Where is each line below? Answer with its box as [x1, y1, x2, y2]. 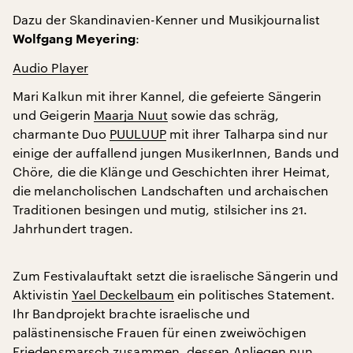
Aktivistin [13, 286, 72, 302]
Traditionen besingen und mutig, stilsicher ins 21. [13, 201, 307, 217]
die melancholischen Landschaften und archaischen [13, 182, 329, 198]
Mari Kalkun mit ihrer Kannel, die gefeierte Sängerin [13, 87, 322, 103]
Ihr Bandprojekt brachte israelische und [13, 305, 251, 321]
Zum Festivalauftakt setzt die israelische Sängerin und [13, 267, 339, 283]
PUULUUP [110, 125, 166, 141]
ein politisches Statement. [174, 286, 336, 302]
